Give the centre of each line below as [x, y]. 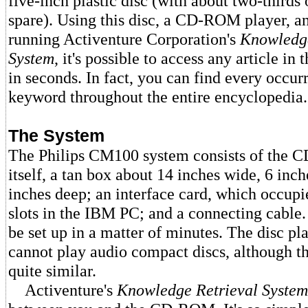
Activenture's [63, 290]
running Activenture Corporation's [124, 39]
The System [56, 135]
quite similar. [52, 271]
